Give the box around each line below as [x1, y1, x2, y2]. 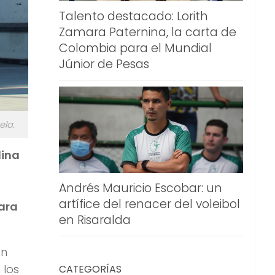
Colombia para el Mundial [59, 39, 212, 56]
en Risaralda [59, 212, 131, 229]
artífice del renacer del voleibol [59, 196, 240, 213]
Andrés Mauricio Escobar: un [59, 180, 222, 197]
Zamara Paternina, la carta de [59, 23, 236, 41]
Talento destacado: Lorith [59, 7, 208, 25]
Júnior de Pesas [59, 55, 149, 72]
